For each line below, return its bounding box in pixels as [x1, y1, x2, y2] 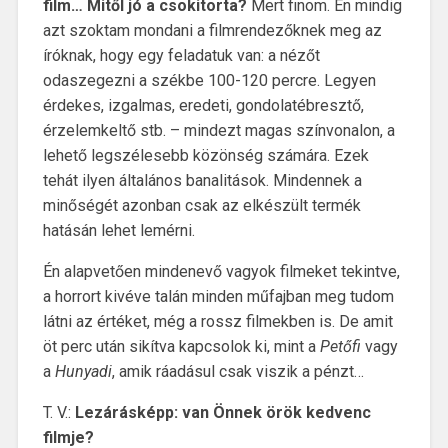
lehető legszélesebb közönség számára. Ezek [42, 145, 369, 165]
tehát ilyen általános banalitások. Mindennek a [42, 170, 362, 190]
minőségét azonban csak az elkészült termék [42, 195, 361, 215]
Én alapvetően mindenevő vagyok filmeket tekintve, [42, 261, 400, 281]
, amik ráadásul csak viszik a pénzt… [111, 361, 364, 381]
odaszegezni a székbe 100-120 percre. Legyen [42, 70, 376, 90]
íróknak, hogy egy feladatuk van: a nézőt [42, 45, 320, 65]
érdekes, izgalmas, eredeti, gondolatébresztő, [42, 95, 364, 115]
